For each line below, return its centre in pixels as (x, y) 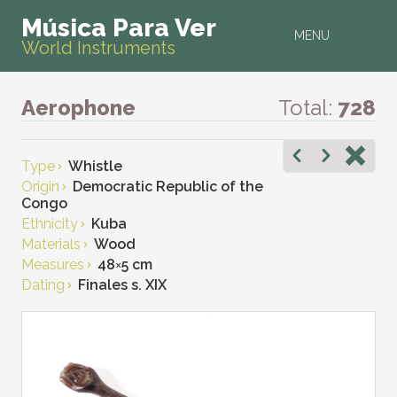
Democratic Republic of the (168, 187)
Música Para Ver (119, 28)
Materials (51, 244)
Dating (43, 285)
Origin (40, 187)
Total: (308, 108)
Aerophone (78, 108)
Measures (53, 265)
